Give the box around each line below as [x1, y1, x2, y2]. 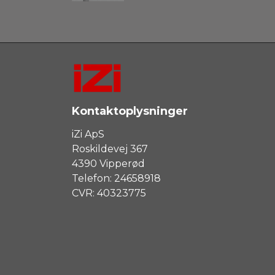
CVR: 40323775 [72, 187, 146, 199]
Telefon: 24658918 [72, 172, 161, 184]
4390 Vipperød [72, 157, 145, 169]
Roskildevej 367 [72, 142, 148, 155]
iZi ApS [72, 128, 104, 140]
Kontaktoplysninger [72, 104, 188, 118]
